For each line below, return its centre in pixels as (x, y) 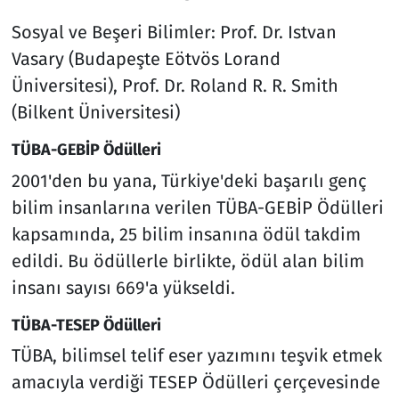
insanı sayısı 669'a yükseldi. (123, 287)
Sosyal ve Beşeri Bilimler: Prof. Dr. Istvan (174, 33)
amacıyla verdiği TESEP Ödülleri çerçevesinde (195, 383)
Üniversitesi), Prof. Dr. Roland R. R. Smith (175, 86)
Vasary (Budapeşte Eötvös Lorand (146, 59)
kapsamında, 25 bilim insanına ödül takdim (186, 234)
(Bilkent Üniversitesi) (95, 113)
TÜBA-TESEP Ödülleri (86, 325)
